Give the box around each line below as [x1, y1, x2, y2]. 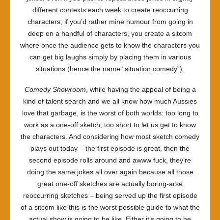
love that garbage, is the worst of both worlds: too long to [22, 109, 198, 117]
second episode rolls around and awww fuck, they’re [29, 156, 191, 164]
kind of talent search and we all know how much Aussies [23, 97, 197, 105]
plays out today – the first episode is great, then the [30, 144, 190, 152]
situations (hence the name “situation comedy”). [36, 65, 184, 73]
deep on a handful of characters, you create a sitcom [28, 29, 192, 37]
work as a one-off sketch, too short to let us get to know [24, 121, 196, 129]
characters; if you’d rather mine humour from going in [27, 18, 193, 26]
